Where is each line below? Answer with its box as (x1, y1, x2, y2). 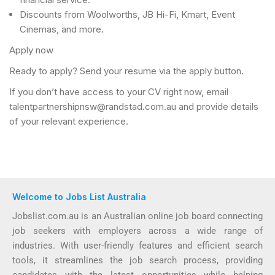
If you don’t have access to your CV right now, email (9, 86, 228, 98)
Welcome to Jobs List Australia (12, 192, 146, 202)
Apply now (9, 44, 53, 56)
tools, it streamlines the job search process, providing (12, 255, 263, 266)
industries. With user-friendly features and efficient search (12, 240, 263, 251)
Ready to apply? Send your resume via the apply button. (9, 65, 244, 77)
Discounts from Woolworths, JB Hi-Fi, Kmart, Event (20, 9, 235, 20)
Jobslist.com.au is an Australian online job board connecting (12, 211, 263, 222)
